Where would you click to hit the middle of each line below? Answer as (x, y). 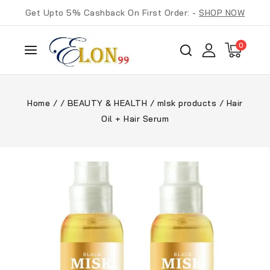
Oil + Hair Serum (135, 119)
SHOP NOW (222, 13)
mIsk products (187, 103)
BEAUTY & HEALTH (107, 103)
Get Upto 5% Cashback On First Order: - (112, 13)
